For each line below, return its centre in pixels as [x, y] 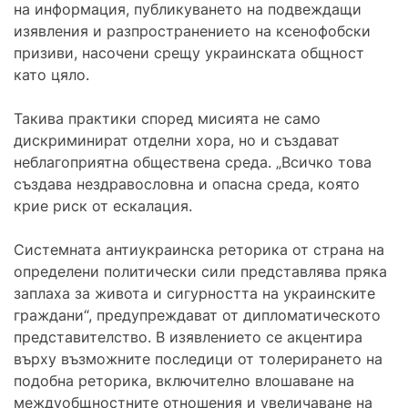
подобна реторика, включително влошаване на [184, 380]
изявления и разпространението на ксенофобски [192, 31]
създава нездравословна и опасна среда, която [187, 184]
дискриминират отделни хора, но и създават [177, 140]
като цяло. [51, 74]
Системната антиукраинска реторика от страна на [199, 249]
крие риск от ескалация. [103, 205]
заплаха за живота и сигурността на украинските [194, 293]
